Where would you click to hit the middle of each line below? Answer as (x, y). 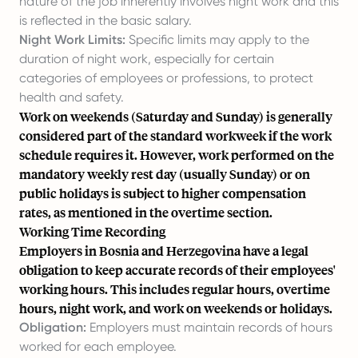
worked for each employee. (98, 346)
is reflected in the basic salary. (105, 20)
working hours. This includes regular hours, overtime (175, 289)
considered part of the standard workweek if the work (175, 135)
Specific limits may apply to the (217, 40)
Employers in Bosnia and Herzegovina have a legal (164, 251)
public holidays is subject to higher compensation (163, 193)
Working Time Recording (92, 231)
